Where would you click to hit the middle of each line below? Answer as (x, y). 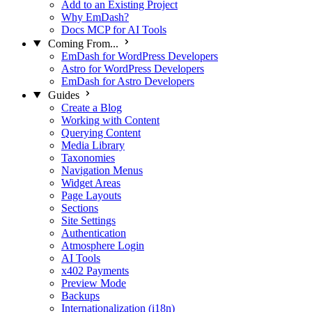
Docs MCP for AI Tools (114, 29)
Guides (63, 95)
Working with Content (110, 120)
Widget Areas (91, 182)
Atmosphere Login (103, 245)
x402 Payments (95, 270)
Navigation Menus (102, 170)
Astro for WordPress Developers (133, 68)
